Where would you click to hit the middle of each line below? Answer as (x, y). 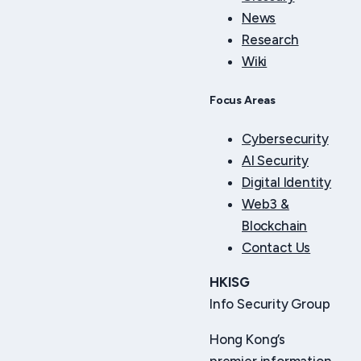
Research (270, 39)
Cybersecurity (285, 138)
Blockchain (275, 225)
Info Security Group (270, 304)
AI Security (276, 160)
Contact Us (276, 247)
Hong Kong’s (248, 340)
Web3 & (266, 203)
